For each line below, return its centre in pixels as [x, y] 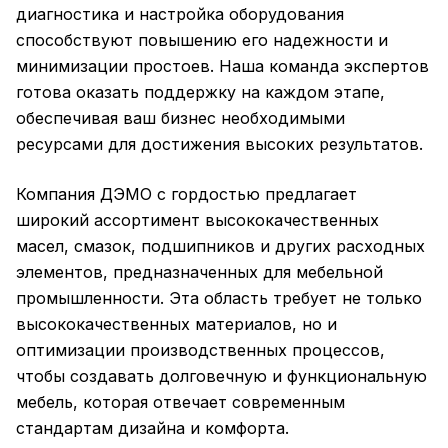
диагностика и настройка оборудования [180, 14]
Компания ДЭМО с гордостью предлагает [186, 194]
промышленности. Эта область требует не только [219, 298]
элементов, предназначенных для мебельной [199, 272]
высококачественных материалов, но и [176, 324]
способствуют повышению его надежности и [202, 40]
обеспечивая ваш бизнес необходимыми [180, 118]
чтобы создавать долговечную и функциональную [221, 376]
